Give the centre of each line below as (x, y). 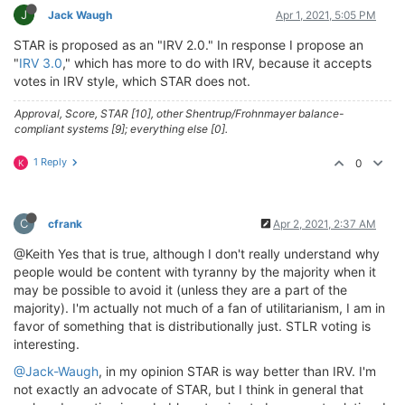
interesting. (47, 344)
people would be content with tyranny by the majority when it (195, 272)
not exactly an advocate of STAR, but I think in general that (188, 389)
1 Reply (50, 162)
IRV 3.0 (41, 63)
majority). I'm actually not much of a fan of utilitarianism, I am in (199, 308)
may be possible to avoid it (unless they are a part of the (180, 290)
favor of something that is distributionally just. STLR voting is (192, 326)
